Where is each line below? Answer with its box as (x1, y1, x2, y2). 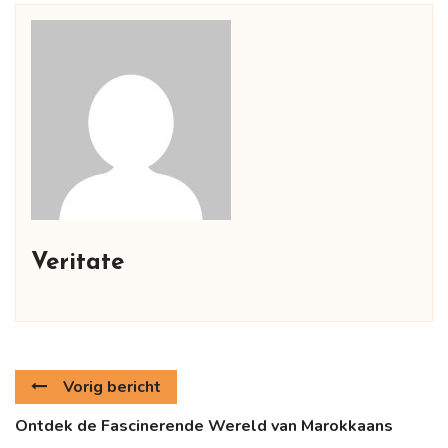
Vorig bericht (63, 375, 161, 398)
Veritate (31, 250, 124, 275)
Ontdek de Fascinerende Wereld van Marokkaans (15, 414, 393, 437)
